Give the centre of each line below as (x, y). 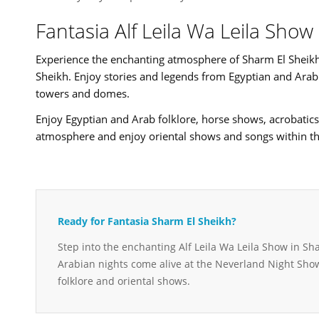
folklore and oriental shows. (124, 281)
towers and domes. (83, 93)
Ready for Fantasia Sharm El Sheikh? (147, 221)
